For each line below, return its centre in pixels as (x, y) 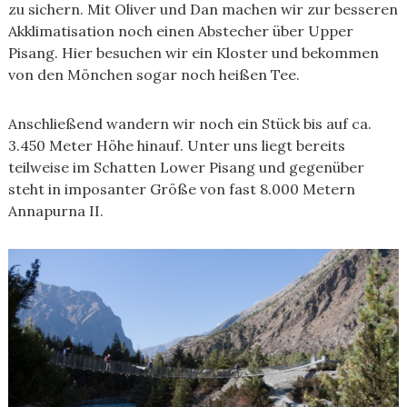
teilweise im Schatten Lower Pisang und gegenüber (186, 167)
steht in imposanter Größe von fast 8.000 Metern (181, 189)
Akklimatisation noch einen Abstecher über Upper (180, 31)
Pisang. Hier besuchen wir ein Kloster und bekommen (193, 53)
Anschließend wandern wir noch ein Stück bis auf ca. (189, 124)
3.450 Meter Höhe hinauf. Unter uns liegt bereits (176, 145)
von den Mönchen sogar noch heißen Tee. (154, 74)
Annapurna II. (55, 211)
